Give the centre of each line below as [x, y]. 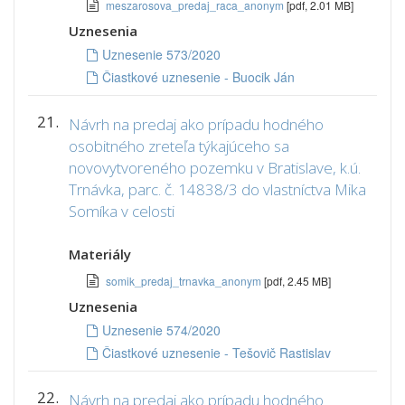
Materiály [100, 254]
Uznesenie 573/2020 [161, 54]
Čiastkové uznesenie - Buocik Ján [198, 77]
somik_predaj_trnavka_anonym [185, 281]
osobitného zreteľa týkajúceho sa [179, 146]
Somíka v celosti [122, 211]
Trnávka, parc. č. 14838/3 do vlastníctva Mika [217, 189]
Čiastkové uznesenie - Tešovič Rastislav [217, 353]
